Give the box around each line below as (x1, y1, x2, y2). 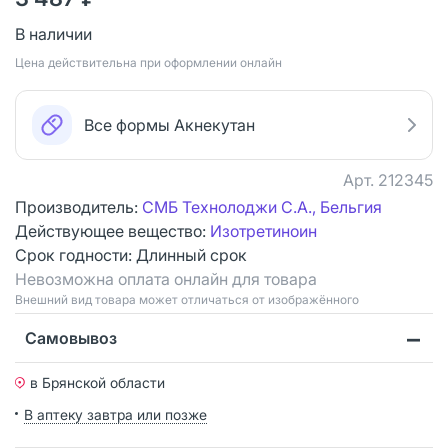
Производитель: (15, 196, 142, 217)
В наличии (15, 23, 92, 44)
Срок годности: (15, 244, 136, 265)
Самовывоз (25, 327, 117, 348)
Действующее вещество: (15, 220, 210, 241)
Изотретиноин (210, 220, 317, 241)
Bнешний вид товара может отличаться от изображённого (15, 291, 359, 307)
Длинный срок (136, 244, 247, 265)
